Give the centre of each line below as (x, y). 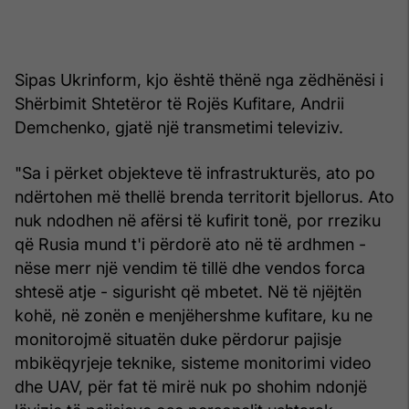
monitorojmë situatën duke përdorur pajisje (178, 339)
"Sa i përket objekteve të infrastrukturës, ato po (195, 173)
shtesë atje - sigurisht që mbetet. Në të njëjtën (188, 291)
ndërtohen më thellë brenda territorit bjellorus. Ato (204, 196)
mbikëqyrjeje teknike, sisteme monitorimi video (193, 362)
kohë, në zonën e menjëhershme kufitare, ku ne (194, 315)
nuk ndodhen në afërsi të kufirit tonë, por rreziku (198, 220)
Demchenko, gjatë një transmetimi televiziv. (179, 127)
